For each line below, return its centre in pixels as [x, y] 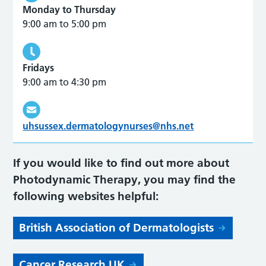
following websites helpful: [87, 196]
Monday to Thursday [69, 9]
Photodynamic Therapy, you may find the [125, 179]
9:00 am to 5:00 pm [65, 23]
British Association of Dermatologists [117, 227]
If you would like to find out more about [121, 163]
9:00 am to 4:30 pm [65, 82]
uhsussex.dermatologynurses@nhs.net [108, 126]
